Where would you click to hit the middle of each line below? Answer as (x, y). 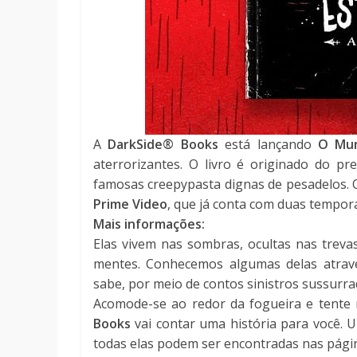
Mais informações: (149, 224)
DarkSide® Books (163, 145)
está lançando (268, 145)
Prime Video (130, 204)
